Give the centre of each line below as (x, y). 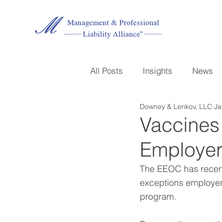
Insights (158, 70)
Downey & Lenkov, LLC (176, 106)
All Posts (107, 70)
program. (161, 196)
